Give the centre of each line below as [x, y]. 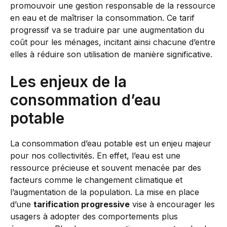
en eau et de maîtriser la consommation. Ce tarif [102, 17]
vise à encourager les [172, 204]
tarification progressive [82, 204]
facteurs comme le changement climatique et [96, 180]
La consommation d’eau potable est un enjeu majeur [111, 143]
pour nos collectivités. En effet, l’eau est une [95, 155]
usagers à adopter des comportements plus [94, 216]
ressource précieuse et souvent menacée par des [106, 167]
